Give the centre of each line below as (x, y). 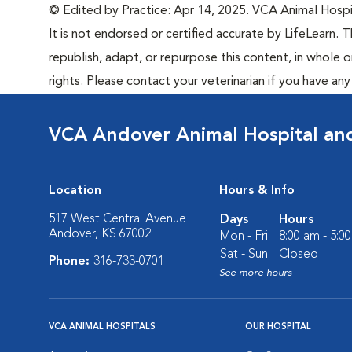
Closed (299, 255)
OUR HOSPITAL (278, 327)
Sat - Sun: (245, 255)
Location (75, 191)
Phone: (71, 262)
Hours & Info (257, 191)
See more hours (256, 273)
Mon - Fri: (245, 236)
